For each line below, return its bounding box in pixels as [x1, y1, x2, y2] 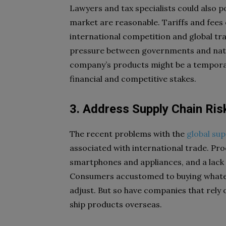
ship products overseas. [70, 199, 162, 209]
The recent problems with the [70, 129, 187, 139]
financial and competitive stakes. [70, 74, 200, 84]
